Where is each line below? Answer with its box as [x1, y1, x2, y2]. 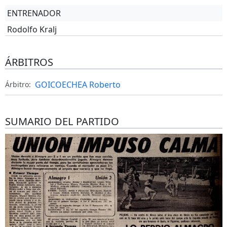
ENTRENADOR [7, 8, 61, 19]
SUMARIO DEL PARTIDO [5, 115, 119, 128]
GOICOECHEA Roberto [34, 79, 121, 90]
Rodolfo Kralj [7, 24, 57, 35]
